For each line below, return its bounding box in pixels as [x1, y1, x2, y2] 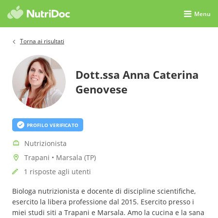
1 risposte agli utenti [24, 167, 91, 176]
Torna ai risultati [20, 37, 64, 45]
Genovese [75, 82, 127, 96]
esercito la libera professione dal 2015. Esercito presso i [12, 197, 194, 206]
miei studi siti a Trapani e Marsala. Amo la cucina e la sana [12, 208, 204, 217]
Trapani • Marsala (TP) [24, 153, 96, 162]
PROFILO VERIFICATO [27, 121, 78, 128]
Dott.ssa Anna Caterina [75, 67, 199, 82]
